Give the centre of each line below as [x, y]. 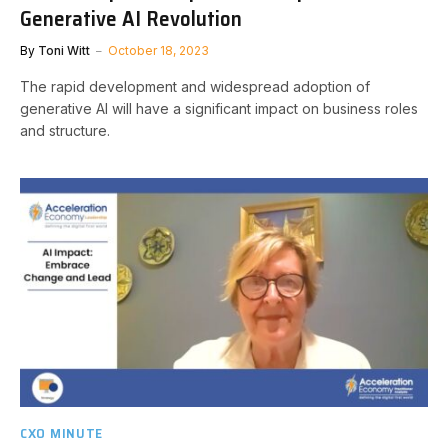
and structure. [65, 130]
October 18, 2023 [158, 50]
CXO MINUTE [61, 433]
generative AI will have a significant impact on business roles [219, 108]
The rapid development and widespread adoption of [195, 86]
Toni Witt [64, 50]
